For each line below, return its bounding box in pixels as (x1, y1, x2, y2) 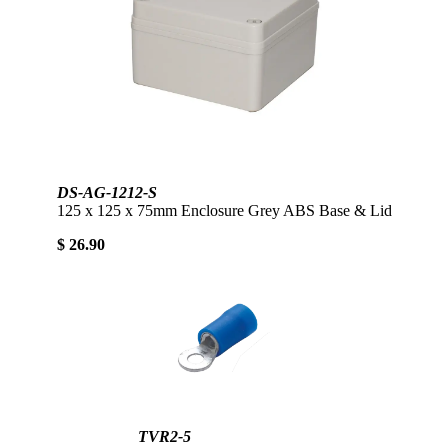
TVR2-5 (137, 428, 191, 446)
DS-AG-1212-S (56, 183, 157, 201)
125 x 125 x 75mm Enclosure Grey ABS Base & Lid (56, 201, 392, 219)
